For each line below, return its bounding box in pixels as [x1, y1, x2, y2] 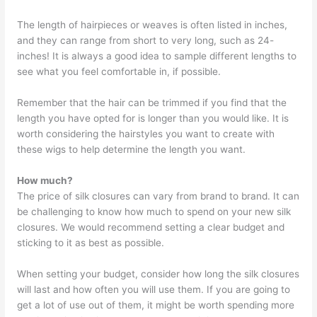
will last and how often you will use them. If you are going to [17, 283, 291, 295]
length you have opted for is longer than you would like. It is [17, 112, 289, 124]
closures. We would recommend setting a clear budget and [17, 221, 285, 233]
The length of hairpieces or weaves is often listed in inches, [17, 19, 288, 31]
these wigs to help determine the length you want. [17, 143, 249, 155]
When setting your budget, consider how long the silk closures [17, 267, 300, 279]
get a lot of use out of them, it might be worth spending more [17, 299, 295, 311]
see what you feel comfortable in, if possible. [17, 66, 224, 78]
